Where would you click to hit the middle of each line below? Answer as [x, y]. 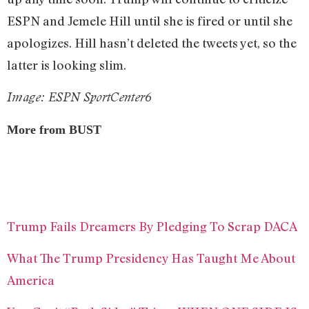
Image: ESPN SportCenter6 [79, 97]
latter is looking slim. [67, 64]
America [31, 280]
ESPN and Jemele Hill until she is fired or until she [150, 20]
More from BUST [54, 130]
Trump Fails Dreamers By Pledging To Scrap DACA [152, 226]
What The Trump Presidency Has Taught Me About [151, 258]
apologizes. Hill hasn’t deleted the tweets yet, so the [152, 42]
